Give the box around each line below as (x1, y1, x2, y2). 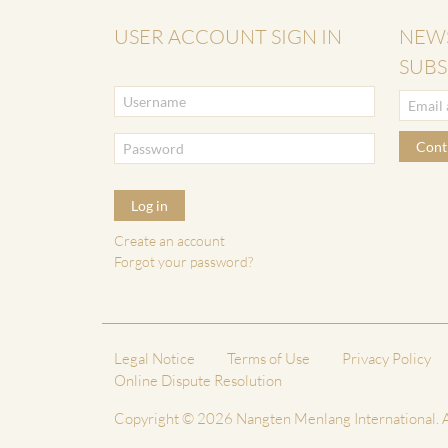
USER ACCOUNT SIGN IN (114, 23, 342, 49)
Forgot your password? (114, 253, 253, 271)
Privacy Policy (342, 348, 431, 368)
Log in (131, 196, 168, 214)
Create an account (114, 232, 225, 250)
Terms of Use (227, 348, 310, 368)
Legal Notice (114, 348, 195, 368)
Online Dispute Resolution (114, 370, 282, 390)
